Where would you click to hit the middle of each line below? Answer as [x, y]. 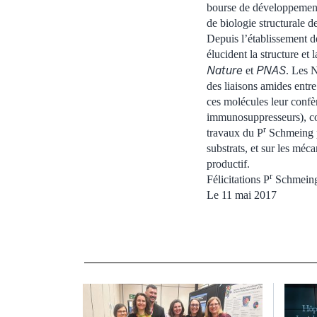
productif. [228, 163]
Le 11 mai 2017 [242, 195]
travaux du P [235, 132]
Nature [226, 70]
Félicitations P [238, 179]
